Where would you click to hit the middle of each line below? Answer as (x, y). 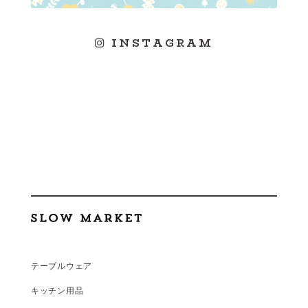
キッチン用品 (57, 291)
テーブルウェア (62, 266)
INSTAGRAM (159, 43)
